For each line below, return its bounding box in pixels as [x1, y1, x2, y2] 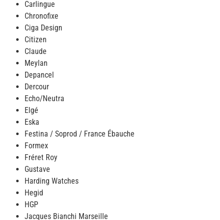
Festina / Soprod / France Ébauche [25, 129, 135, 138]
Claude [25, 46, 47, 56]
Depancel [25, 70, 54, 80]
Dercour [25, 82, 49, 91]
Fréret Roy [25, 152, 57, 162]
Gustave [25, 164, 50, 174]
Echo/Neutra [25, 93, 64, 103]
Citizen [25, 34, 47, 44]
